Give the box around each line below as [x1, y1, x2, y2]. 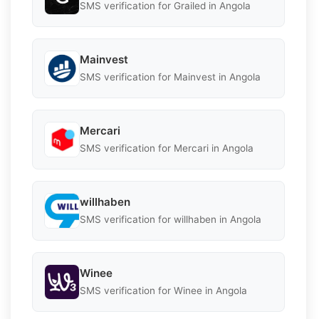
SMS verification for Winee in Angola [80, 285, 247, 297]
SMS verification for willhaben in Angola [80, 214, 261, 226]
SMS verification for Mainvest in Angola [80, 71, 261, 83]
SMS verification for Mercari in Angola [80, 142, 253, 155]
